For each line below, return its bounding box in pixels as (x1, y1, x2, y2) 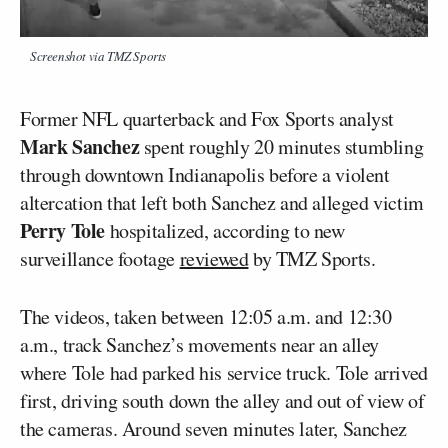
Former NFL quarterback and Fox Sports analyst (20, 104, 395, 132)
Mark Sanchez (20, 131, 140, 161)
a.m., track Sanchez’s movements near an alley (20, 330, 380, 358)
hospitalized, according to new (105, 216, 345, 244)
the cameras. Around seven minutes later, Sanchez (20, 414, 407, 442)
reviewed (179, 244, 249, 272)
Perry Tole (20, 215, 105, 245)
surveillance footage (20, 244, 180, 272)
